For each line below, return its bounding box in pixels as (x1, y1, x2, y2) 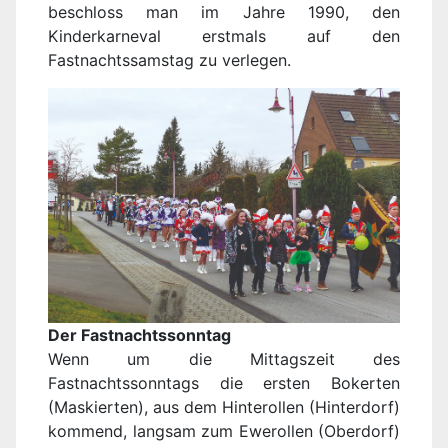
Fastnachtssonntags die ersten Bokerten (48, 372, 400, 393)
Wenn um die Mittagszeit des (48, 348, 400, 369)
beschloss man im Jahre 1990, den (48, 2, 400, 23)
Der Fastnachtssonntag (48, 324, 231, 345)
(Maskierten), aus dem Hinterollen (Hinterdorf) (48, 396, 400, 417)
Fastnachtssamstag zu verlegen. (48, 50, 291, 71)
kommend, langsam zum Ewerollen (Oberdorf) (48, 420, 400, 441)
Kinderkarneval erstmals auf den (48, 26, 400, 47)
